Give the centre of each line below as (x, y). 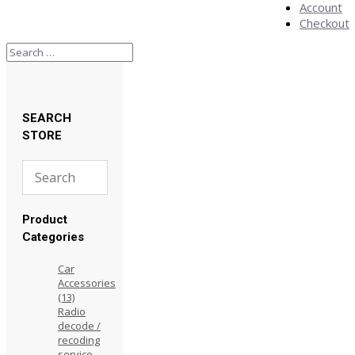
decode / (79, 325)
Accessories (87, 282)
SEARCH (47, 118)
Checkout (324, 23)
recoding (79, 340)
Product (45, 219)
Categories (53, 237)
